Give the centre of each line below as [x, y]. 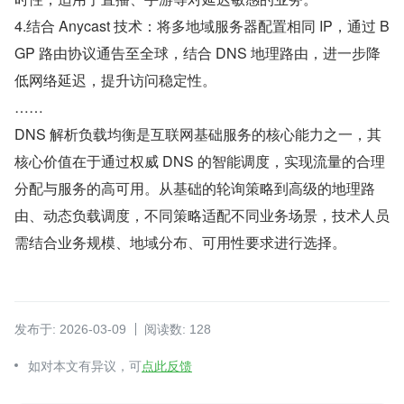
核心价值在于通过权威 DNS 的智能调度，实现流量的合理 [200, 161]
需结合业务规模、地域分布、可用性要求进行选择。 [180, 242]
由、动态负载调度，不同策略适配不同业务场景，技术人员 [202, 215]
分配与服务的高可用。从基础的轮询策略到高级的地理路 [195, 188]
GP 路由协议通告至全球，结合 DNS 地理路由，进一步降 [197, 53]
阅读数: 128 [178, 329]
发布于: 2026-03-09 [70, 329]
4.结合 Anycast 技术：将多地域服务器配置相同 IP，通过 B [202, 26]
